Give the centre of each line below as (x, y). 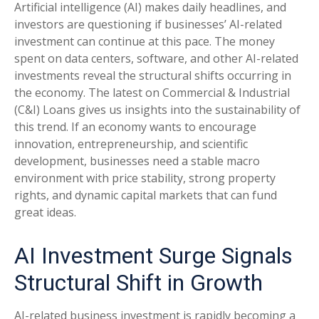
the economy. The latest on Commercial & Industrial (152, 93)
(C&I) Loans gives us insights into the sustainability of (157, 110)
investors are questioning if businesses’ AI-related (148, 24)
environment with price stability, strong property (145, 178)
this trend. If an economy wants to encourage (135, 127)
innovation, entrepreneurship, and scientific (131, 144)
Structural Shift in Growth (138, 283)
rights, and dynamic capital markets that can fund (146, 195)
